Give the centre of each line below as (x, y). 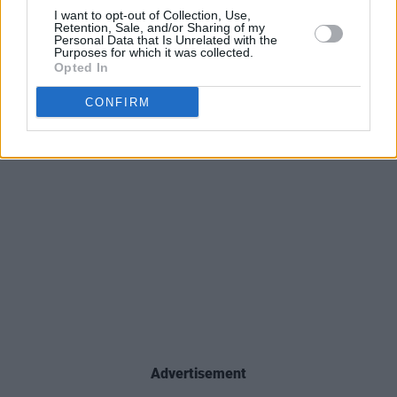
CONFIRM (117, 102)
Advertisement (198, 374)
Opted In (82, 67)
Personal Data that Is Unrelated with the (166, 40)
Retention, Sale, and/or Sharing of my (160, 27)
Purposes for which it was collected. (154, 52)
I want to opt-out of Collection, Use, (152, 15)
